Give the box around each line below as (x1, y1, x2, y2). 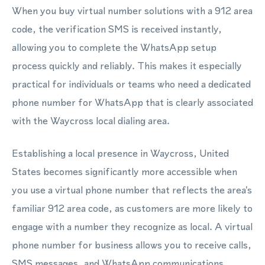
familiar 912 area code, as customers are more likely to (12, 201, 253, 215)
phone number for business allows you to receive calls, (12, 238, 251, 252)
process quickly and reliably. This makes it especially (12, 59, 242, 73)
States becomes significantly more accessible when (12, 164, 237, 179)
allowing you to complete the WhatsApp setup (12, 40, 216, 54)
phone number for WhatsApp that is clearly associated (12, 95, 253, 109)
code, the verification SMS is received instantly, (12, 22, 222, 36)
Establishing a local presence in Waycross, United (12, 146, 229, 160)
